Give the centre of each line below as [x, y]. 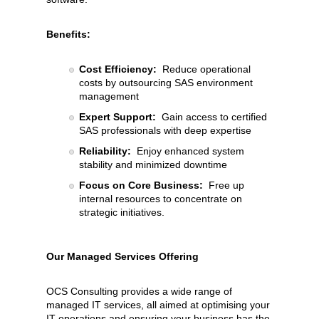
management [109, 96]
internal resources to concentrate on [161, 199]
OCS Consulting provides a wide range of [139, 292]
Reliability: [105, 151]
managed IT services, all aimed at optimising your [158, 305]
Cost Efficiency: [118, 69]
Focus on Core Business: [141, 185]
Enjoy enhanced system [188, 151]
